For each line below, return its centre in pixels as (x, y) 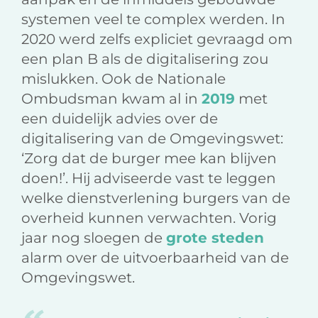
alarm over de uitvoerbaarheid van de (155, 258)
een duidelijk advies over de (120, 119)
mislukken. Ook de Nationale (124, 79)
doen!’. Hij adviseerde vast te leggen (149, 179)
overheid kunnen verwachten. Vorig (149, 218)
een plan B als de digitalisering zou (145, 59)
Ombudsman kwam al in (111, 99)
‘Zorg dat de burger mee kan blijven (149, 159)
